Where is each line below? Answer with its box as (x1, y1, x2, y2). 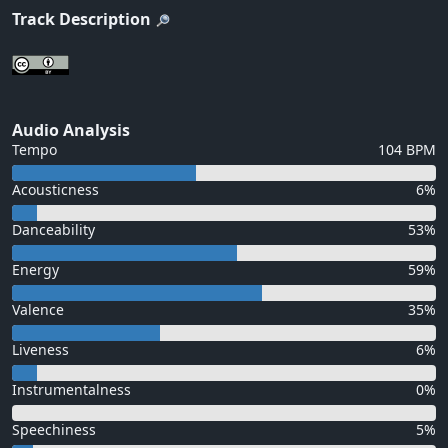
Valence (12, 300, 64, 320)
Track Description (12, 8, 151, 31)
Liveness (12, 340, 69, 360)
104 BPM (378, 140, 436, 160)
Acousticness (12, 180, 99, 200)
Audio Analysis (12, 119, 130, 142)
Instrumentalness (12, 380, 131, 400)
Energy (12, 260, 59, 280)
